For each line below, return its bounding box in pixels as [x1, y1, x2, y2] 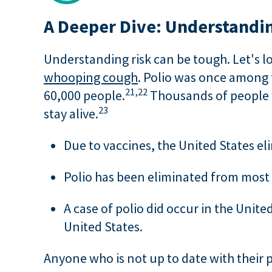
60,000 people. [44, 87, 125, 104]
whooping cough [44, 69, 138, 86]
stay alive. [44, 105, 98, 122]
